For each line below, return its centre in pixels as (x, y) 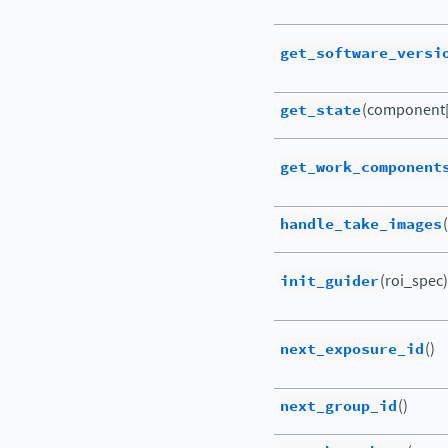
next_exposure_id (352, 349)
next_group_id (338, 406)
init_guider (329, 281)
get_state (320, 110)
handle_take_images (361, 224)
